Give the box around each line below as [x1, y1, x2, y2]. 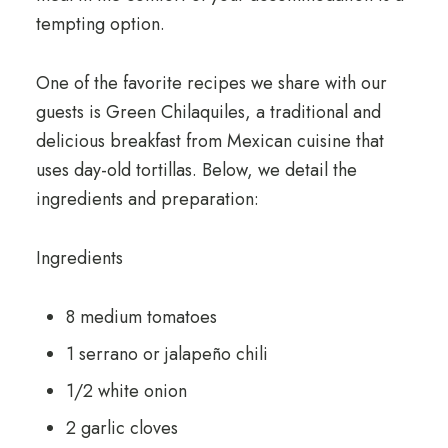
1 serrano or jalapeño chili [65, 341, 268, 367]
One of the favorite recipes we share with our [35, 70, 387, 96]
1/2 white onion [65, 378, 187, 404]
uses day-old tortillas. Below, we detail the [35, 157, 357, 183]
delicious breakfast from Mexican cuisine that [35, 128, 384, 154]
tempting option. [35, 11, 165, 37]
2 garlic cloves [65, 415, 178, 441]
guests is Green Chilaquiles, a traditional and [35, 99, 381, 125]
